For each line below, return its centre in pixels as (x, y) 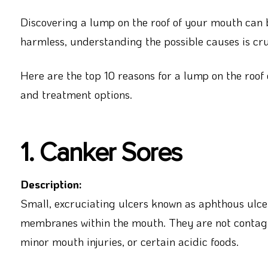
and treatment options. (76, 94)
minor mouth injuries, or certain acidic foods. (129, 242)
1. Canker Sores (101, 153)
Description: (51, 184)
